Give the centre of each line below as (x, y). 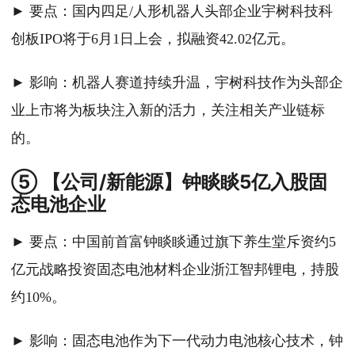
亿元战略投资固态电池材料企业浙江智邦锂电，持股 (175, 270)
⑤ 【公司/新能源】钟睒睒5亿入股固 (169, 182)
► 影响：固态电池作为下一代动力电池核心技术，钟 (177, 341)
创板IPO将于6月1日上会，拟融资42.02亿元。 (153, 39)
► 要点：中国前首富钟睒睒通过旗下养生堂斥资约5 (174, 242)
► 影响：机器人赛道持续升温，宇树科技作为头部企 (177, 83)
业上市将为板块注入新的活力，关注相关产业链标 (168, 111)
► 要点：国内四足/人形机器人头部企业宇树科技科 (172, 11)
